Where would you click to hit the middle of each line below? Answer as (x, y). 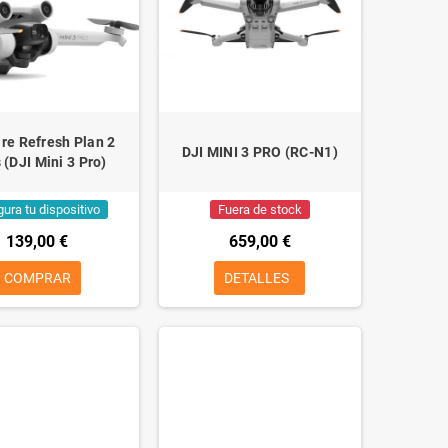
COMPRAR (37, 278)
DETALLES (257, 278)
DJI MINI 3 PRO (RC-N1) (259, 152)
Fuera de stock (259, 210)
